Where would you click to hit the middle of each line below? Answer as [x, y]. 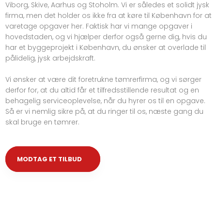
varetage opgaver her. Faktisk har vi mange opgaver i [99, 26]
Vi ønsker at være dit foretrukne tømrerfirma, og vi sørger [103, 80]
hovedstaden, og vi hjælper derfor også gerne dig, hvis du [106, 37]
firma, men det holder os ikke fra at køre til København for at [108, 16]
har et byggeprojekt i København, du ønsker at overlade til [105, 48]
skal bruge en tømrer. [42, 122]
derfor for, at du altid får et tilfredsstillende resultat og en [102, 90]
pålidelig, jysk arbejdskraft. [50, 58]
